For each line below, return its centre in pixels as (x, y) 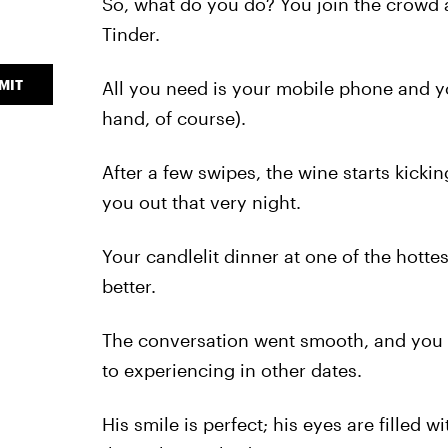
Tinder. (130, 34)
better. (128, 286)
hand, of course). (173, 118)
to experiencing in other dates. (231, 370)
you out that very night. (201, 202)
